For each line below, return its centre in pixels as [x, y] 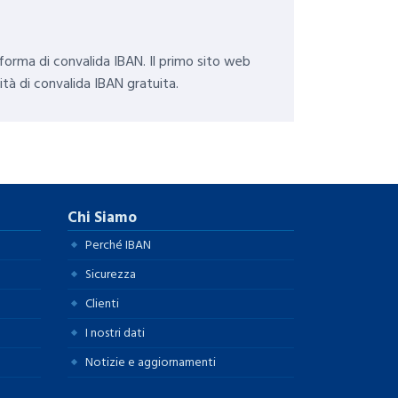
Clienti [102, 303]
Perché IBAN [118, 244]
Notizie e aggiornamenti [151, 362]
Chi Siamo [102, 217]
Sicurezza [111, 274]
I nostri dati [115, 332]
